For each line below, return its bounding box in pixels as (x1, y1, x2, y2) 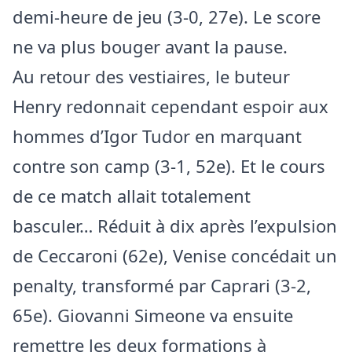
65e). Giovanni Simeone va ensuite (13, 302, 293, 327)
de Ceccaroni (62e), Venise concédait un (13, 243, 337, 267)
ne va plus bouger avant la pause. (13, 34, 288, 58)
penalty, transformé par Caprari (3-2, (13, 273, 311, 297)
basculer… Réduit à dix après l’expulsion (13, 213, 337, 237)
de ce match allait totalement (13, 183, 251, 207)
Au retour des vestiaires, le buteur (13, 64, 290, 88)
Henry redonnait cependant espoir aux (13, 93, 328, 118)
